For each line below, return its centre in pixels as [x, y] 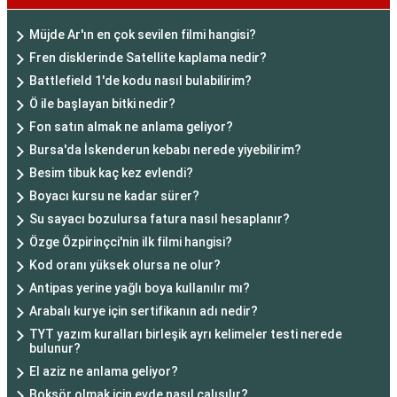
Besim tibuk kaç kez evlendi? [111, 173]
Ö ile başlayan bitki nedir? [102, 104]
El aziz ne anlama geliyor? [104, 371]
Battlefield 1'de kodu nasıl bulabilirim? [140, 81]
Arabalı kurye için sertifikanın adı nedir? [144, 311]
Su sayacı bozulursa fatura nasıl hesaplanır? [160, 219]
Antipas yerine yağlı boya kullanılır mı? [140, 288]
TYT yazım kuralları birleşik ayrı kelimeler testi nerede [186, 334]
